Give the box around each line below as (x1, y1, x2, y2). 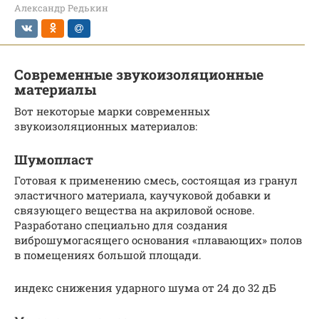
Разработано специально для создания (14, 217, 228, 232)
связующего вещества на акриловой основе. (14, 202, 255, 217)
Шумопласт (14, 150, 93, 168)
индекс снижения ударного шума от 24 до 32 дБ (14, 280, 276, 295)
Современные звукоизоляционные (14, 66, 263, 83)
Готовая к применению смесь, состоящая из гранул (14, 172, 298, 187)
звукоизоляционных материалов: (14, 118, 197, 133)
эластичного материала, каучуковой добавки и (14, 187, 271, 202)
